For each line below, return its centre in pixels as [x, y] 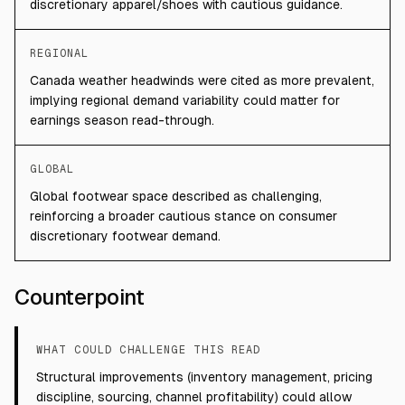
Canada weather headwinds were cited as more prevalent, [202, 80]
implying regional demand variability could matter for [185, 100]
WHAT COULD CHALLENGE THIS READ [148, 350]
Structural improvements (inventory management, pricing [204, 377]
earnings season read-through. [122, 120]
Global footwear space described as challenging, [176, 196]
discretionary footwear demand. [125, 236]
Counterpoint [80, 297]
